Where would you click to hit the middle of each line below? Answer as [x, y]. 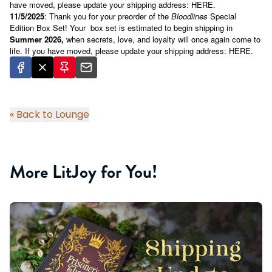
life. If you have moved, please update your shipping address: [119, 50]
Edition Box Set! [39, 27]
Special [222, 16]
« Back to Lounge [49, 114]
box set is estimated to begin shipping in [161, 27]
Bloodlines [189, 16]
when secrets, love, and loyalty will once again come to [162, 39]
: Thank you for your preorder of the [108, 16]
